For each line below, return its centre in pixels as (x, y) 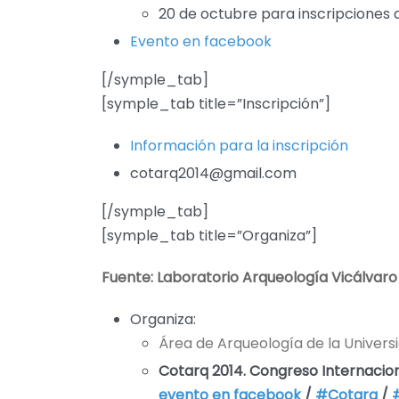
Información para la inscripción (239, 146)
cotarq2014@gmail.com (213, 174)
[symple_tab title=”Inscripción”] (216, 104)
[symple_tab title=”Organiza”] (209, 236)
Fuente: (127, 278)
